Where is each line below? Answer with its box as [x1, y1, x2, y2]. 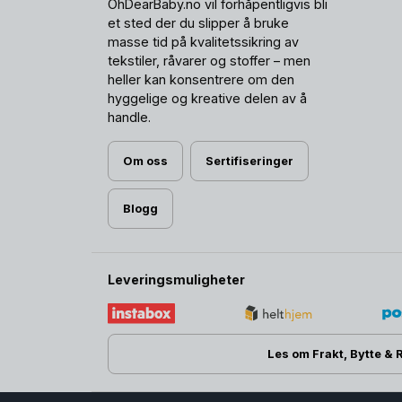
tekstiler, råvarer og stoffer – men [108, 52, 311, 68]
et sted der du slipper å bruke [108, 14, 290, 31]
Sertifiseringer [205, 153, 293, 168]
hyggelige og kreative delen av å [108, 90, 308, 106]
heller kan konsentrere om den [108, 71, 295, 87]
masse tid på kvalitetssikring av [108, 33, 300, 49]
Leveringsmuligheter [108, 271, 246, 287]
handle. [108, 109, 152, 125]
